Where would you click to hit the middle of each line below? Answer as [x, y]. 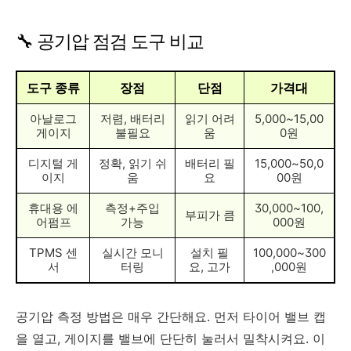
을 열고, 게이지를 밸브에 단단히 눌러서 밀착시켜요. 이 [170, 338]
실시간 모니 [132, 252]
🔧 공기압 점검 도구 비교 [110, 41]
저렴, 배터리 [132, 118]
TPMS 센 [53, 252]
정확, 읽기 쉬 [132, 163]
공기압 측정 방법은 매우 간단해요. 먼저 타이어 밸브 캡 [171, 316]
